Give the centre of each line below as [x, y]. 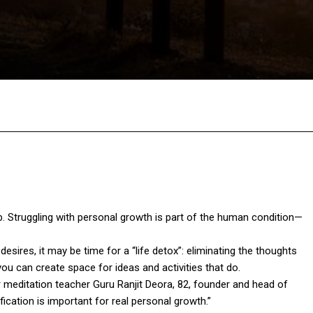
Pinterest [228, 106]
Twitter [140, 106]
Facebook [45, 106]
